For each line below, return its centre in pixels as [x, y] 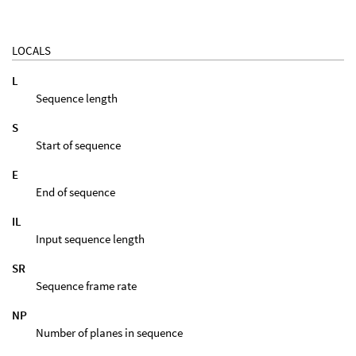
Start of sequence [78, 145]
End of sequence [75, 192]
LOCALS [31, 50]
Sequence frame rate [86, 285]
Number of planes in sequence [109, 332]
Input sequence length [90, 238]
